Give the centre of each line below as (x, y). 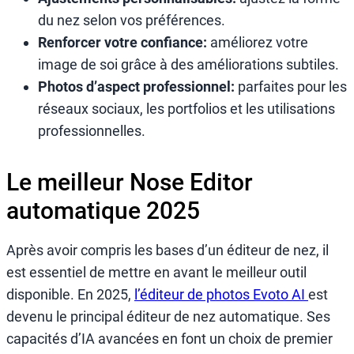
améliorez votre (258, 43)
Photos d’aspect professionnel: (138, 87)
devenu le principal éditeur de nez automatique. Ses (168, 316)
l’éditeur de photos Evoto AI (221, 294)
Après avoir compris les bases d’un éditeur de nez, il (168, 250)
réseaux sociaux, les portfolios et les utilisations (186, 109)
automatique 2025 (103, 210)
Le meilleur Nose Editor (130, 182)
